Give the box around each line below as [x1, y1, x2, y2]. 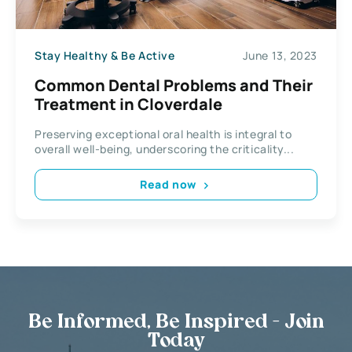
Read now [140, 177, 196, 192]
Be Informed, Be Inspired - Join [27, 313, 324, 332]
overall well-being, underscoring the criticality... [35, 141, 295, 156]
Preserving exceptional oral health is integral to [35, 126, 292, 141]
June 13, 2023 [242, 48, 317, 64]
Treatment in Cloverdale [35, 93, 222, 115]
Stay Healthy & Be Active [35, 48, 175, 64]
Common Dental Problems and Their [35, 74, 313, 96]
